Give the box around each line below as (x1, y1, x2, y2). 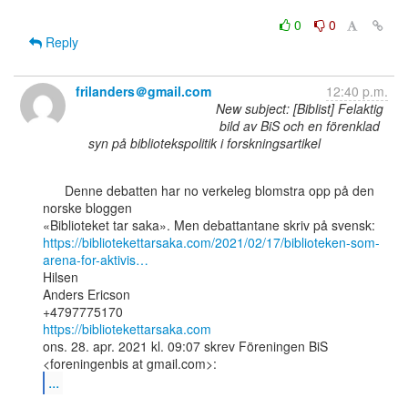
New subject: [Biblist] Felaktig (216, 99, 383, 117)
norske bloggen (43, 199, 132, 217)
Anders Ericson (43, 285, 130, 303)
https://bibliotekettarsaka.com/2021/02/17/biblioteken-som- (43, 233, 380, 251)
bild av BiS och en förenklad (219, 117, 380, 135)
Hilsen (43, 268, 78, 286)
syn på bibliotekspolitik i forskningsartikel (87, 134, 321, 152)
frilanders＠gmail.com (76, 82, 211, 100)
